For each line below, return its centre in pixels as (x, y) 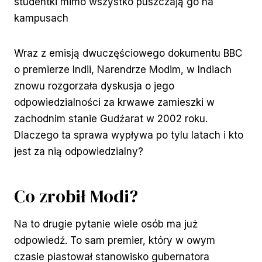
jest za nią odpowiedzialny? (79, 152)
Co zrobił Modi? (76, 196)
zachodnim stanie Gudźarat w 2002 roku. (111, 119)
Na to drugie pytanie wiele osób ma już (106, 224)
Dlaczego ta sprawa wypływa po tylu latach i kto (129, 135)
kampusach (41, 18)
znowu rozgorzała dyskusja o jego (94, 86)
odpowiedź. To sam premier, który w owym (115, 241)
